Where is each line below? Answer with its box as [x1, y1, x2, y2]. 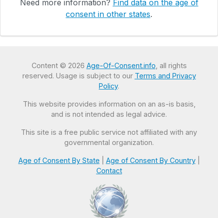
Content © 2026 [31, 61, 87, 70]
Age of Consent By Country [106, 156, 196, 165]
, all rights [155, 61, 187, 70]
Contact [96, 166, 122, 175]
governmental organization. [64, 138, 154, 147]
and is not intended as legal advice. [51, 110, 167, 119]
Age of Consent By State [18, 156, 100, 165]
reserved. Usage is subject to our [22, 72, 135, 80]
